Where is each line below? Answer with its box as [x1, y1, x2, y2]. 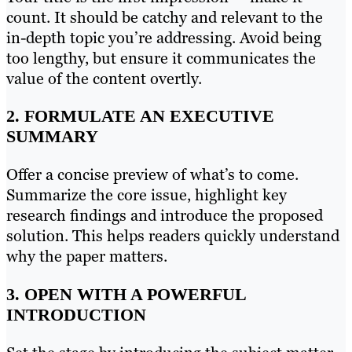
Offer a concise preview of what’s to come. [6, 164, 299, 185]
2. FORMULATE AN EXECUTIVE [6, 106, 274, 126]
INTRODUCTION [6, 304, 146, 324]
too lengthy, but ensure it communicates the [6, 48, 316, 69]
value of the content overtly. [6, 68, 202, 90]
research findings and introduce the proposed [6, 205, 323, 226]
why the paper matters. [6, 246, 167, 267]
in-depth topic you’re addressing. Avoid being [6, 27, 321, 49]
